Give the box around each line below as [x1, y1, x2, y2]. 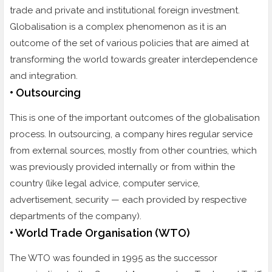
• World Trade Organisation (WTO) [10, 226, 190, 240]
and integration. [10, 70, 78, 82]
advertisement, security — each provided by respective [10, 194, 246, 206]
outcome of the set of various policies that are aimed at [10, 38, 249, 49]
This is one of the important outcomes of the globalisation [10, 112, 260, 124]
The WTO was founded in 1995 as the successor [10, 253, 217, 264]
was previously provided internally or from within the [10, 161, 235, 173]
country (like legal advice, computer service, [10, 178, 200, 189]
